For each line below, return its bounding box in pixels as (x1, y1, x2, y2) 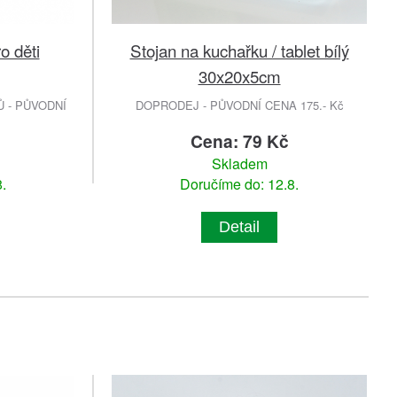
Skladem (211, 153, 268, 175)
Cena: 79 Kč (190, 128, 289, 154)
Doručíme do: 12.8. (180, 174, 299, 195)
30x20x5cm (198, 64, 281, 89)
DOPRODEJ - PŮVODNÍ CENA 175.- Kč (135, 97, 344, 114)
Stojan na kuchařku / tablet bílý (129, 38, 349, 63)
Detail (219, 218, 260, 237)
